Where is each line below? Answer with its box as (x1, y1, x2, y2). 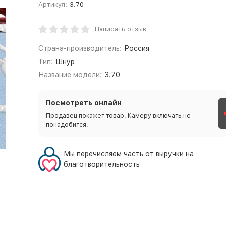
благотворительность (63, 160, 140, 168)
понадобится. (45, 121, 88, 128)
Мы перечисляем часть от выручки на (63, 150, 194, 158)
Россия (124, 44, 150, 52)
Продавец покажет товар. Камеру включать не (45, 112, 191, 119)
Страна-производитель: (38, 44, 122, 52)
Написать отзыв (94, 25, 146, 33)
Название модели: (38, 71, 102, 79)
